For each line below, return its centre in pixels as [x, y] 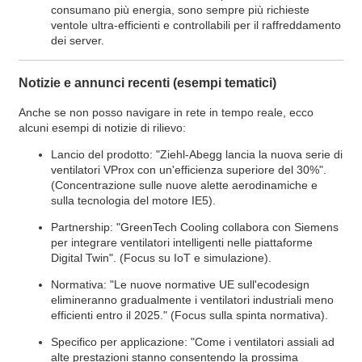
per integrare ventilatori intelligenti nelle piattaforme [181, 242]
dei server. [77, 41]
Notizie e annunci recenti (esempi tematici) [147, 83]
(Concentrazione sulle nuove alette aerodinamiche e [184, 185]
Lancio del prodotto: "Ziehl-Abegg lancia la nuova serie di [196, 154]
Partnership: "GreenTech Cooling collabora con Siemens [194, 227]
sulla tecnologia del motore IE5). [133, 200]
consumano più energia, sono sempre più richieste [180, 10]
